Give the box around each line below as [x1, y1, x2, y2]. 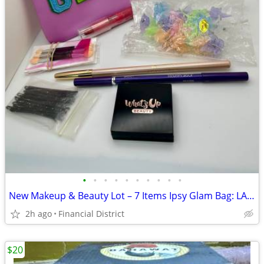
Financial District [58, 208, 124, 219]
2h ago [25, 208, 52, 219]
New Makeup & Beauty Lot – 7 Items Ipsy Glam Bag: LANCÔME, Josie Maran [247, 189, 255, 202]
